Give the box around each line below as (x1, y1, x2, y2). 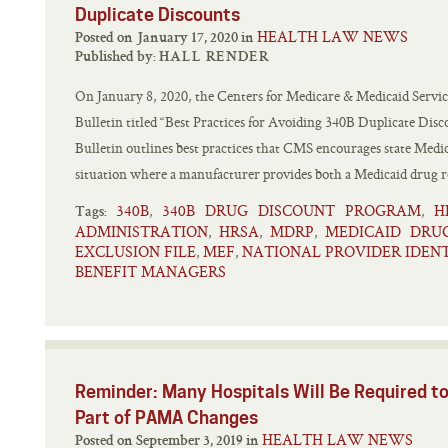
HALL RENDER (159, 50, 270, 65)
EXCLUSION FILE (75, 241, 196, 262)
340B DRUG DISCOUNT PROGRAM (162, 200, 421, 221)
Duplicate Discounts (75, 4, 240, 25)
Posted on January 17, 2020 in (241, 31, 257, 46)
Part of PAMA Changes (75, 407, 258, 428)
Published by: (75, 50, 159, 65)
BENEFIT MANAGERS (75, 261, 226, 282)
